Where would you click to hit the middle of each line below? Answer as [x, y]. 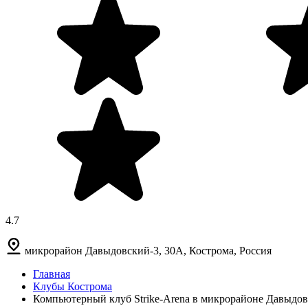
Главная [52, 274]
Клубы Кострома [73, 286]
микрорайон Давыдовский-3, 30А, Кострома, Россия [148, 250]
